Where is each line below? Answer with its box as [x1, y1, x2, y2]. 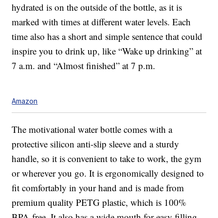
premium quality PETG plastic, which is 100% [12, 196, 187, 209]
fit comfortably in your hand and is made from [12, 182, 184, 194]
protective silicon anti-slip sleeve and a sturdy [12, 138, 180, 150]
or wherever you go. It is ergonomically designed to [12, 167, 204, 180]
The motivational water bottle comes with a [12, 123, 173, 136]
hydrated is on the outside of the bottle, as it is [12, 1, 182, 14]
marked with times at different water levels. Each [12, 16, 191, 28]
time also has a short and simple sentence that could [12, 30, 203, 43]
